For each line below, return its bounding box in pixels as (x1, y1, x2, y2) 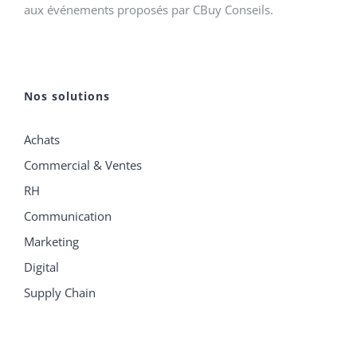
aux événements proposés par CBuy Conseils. (24, 2, 273, 18)
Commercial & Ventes (24, 157, 142, 174)
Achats (24, 131, 60, 148)
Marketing (24, 233, 79, 250)
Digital (24, 259, 59, 276)
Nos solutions (24, 88, 110, 104)
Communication (24, 208, 112, 225)
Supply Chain (24, 284, 96, 301)
